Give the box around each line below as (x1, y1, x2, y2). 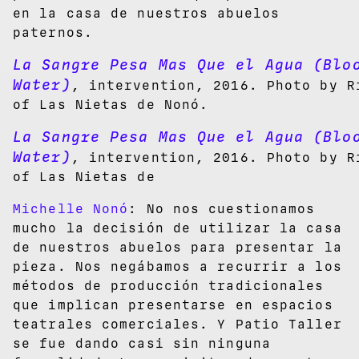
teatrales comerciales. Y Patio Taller (13, 316, 342, 332)
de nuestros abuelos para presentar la (13, 239, 342, 255)
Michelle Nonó (13, 200, 129, 216)
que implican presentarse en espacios (13, 296, 333, 313)
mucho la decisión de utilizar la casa (13, 220, 342, 236)
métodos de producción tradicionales (13, 277, 325, 293)
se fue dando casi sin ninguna (13, 335, 271, 351)
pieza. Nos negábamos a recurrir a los (13, 258, 342, 274)
